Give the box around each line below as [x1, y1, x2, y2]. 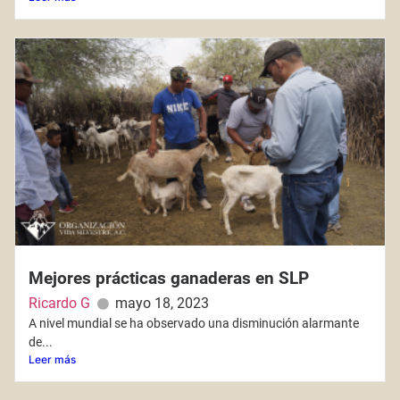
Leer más [29, 352, 76, 366]
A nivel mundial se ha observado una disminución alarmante [29, 315, 359, 330]
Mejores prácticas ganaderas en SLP [29, 267, 309, 288]
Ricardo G [29, 294, 90, 312]
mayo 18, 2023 [115, 294, 209, 312]
